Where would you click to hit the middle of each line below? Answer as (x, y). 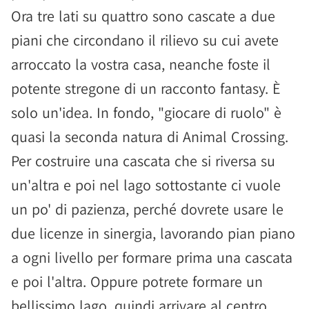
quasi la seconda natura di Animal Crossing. (150, 137)
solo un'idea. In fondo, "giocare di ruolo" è (146, 112)
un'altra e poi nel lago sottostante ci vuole (146, 185)
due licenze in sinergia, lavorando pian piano (153, 233)
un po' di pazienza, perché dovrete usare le (147, 209)
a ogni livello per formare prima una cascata (152, 257)
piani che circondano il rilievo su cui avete (145, 40)
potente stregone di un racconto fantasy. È (146, 88)
